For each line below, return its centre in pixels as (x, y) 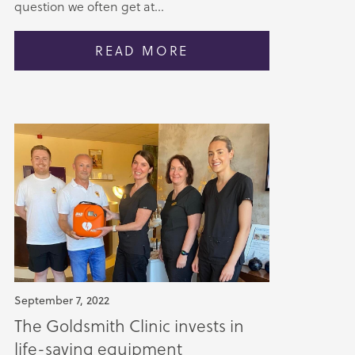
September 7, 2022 (61, 300)
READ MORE (142, 50)
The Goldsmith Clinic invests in (129, 326)
